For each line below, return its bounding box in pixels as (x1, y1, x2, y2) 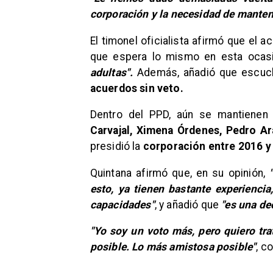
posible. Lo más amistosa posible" (90, 241, 257, 253)
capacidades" (90, 198, 155, 211)
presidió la (90, 140, 141, 153)
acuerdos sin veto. (90, 82, 183, 94)
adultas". (90, 66, 133, 79)
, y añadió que (154, 198, 222, 211)
